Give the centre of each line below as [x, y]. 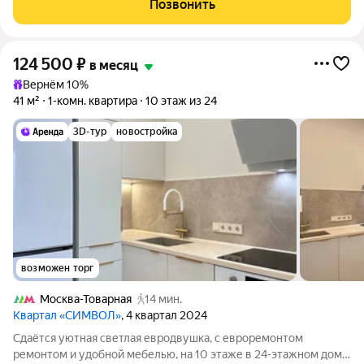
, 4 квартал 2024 [164, 315]
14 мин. [163, 299]
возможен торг [58, 268]
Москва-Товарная [86, 299]
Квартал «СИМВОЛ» [67, 315]
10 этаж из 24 [181, 101]
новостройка [147, 132]
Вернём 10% [56, 84]
